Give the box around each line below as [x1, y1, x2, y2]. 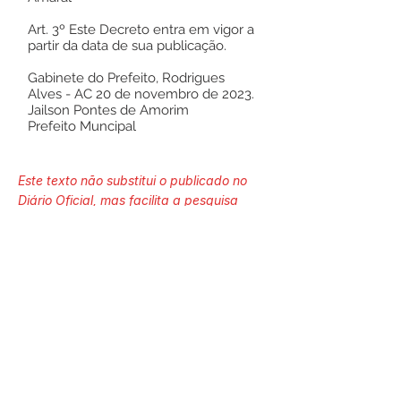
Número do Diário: [90, 260, 197, 275]
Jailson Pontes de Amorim [28, 102, 189, 118]
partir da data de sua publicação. [28, 38, 226, 54]
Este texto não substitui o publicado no [18, 173, 247, 188]
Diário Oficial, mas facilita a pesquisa [18, 192, 238, 208]
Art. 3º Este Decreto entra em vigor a [28, 21, 254, 38]
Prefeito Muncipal [28, 118, 136, 134]
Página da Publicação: [78, 339, 209, 354]
